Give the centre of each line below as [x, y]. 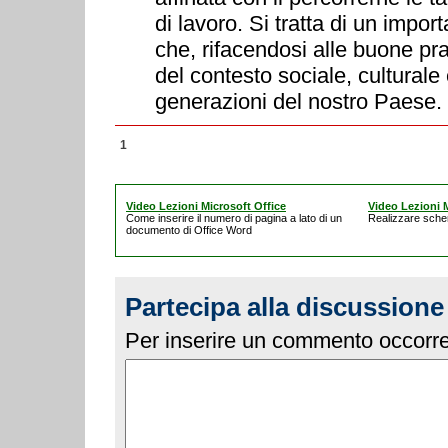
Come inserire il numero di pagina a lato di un [234, 218]
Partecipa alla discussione [284, 307]
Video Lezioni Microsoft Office [206, 206]
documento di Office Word [189, 230]
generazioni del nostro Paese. [298, 101]
